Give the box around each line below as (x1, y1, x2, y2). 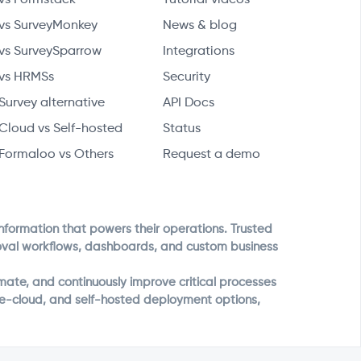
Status (162, 122, 201, 135)
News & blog (162, 19, 237, 32)
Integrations (162, 44, 234, 58)
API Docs (162, 96, 214, 110)
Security (162, 70, 210, 84)
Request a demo (162, 147, 260, 161)
